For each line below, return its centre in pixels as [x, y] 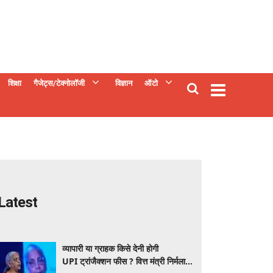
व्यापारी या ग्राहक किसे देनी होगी [110, 248]
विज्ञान [124, 83]
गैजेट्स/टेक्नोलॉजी [59, 83]
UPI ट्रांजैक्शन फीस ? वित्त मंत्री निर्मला [124, 261]
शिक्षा [15, 83]
